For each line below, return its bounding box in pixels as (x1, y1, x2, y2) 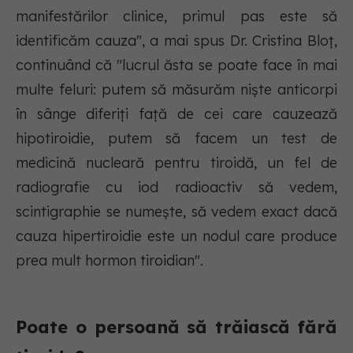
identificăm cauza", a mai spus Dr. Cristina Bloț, (16, 32, 337, 50)
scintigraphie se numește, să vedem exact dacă (16, 203, 337, 221)
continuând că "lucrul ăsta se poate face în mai (16, 56, 337, 75)
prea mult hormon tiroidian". (16, 251, 203, 270)
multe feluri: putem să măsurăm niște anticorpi (16, 80, 337, 99)
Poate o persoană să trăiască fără (16, 316, 337, 339)
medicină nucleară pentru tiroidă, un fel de (16, 154, 337, 173)
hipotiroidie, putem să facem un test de (16, 129, 337, 148)
